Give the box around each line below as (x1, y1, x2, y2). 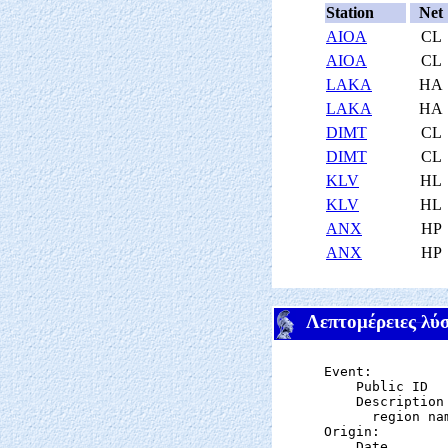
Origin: (324, 424, 380, 439)
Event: (324, 364, 372, 379)
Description (324, 394, 444, 409)
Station (326, 4, 374, 21)
